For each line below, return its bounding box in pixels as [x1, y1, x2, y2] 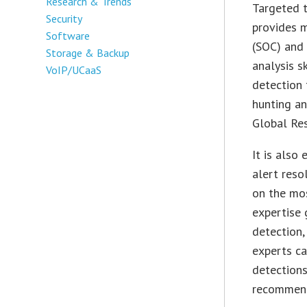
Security [46, 11, 83, 25]
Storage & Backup [46, 45, 130, 60]
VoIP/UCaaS [46, 62, 102, 77]
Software [46, 28, 90, 42]
